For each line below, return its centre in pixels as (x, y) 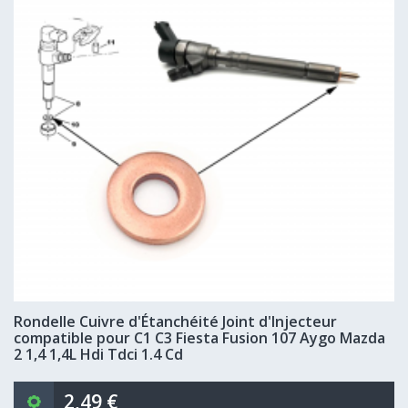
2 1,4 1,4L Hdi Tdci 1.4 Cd (98, 354)
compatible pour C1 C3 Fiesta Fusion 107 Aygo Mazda (199, 338)
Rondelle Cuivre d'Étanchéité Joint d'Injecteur (175, 321)
